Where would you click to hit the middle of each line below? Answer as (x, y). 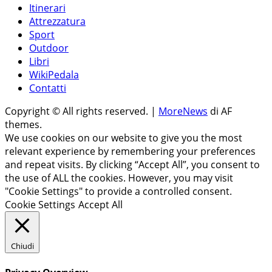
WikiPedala (54, 75)
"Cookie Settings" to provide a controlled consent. (118, 192)
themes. (23, 125)
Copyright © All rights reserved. (78, 111)
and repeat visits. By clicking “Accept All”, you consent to (132, 165)
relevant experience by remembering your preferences (130, 151)
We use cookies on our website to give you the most (124, 138)
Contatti (48, 88)
